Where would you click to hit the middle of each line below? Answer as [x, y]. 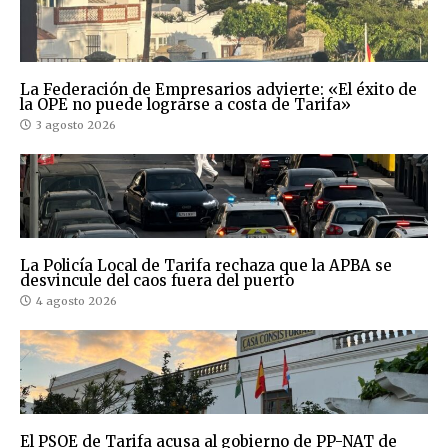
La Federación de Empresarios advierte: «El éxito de [218, 89]
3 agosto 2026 [76, 124]
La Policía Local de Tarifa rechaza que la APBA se [206, 265]
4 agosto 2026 [76, 300]
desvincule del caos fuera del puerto [157, 280]
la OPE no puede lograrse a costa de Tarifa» [185, 104]
